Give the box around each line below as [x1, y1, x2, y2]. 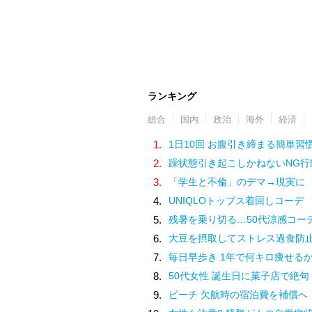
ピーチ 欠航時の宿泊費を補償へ [169, 288, 308, 300]
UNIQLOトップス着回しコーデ [169, 194, 304, 206]
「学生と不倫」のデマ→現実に [169, 175, 305, 187]
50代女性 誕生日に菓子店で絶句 [169, 270, 309, 281]
